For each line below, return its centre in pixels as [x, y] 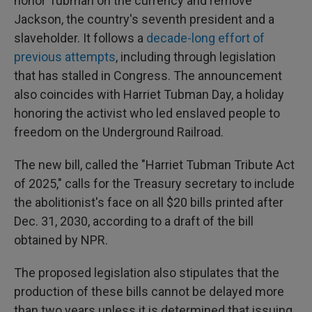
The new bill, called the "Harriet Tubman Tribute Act [154, 165]
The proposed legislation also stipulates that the [147, 273]
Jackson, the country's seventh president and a [144, 19]
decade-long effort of [205, 38]
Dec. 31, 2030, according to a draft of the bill [134, 221]
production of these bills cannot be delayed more [149, 291]
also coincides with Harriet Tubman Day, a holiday [149, 94]
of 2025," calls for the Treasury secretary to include [154, 184]
